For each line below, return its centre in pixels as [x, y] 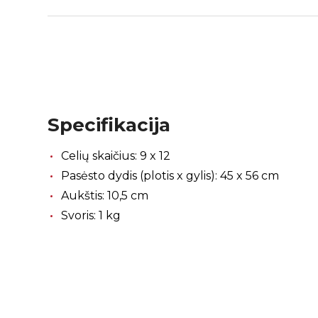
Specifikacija [109, 125]
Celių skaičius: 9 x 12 [116, 156]
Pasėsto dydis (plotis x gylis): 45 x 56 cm [170, 176]
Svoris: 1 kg [91, 216]
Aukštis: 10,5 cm [105, 196]
